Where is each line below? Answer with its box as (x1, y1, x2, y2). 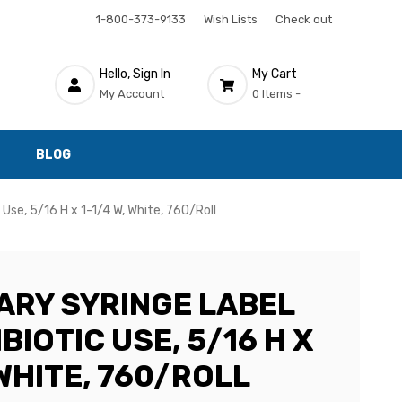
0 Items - (251, 86, 301, 100)
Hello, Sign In (99, 66, 170, 82)
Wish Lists (203, 13, 258, 26)
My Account (99, 86, 164, 100)
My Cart (251, 66, 297, 82)
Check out (275, 13, 332, 26)
